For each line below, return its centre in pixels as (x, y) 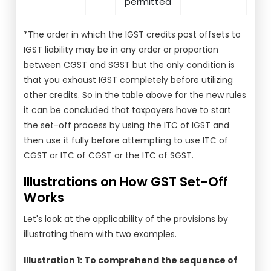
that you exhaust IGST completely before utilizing (129, 80)
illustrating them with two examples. (100, 234)
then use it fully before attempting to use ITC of (126, 140)
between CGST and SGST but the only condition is (129, 65)
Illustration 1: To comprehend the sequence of (131, 260)
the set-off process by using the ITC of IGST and (127, 125)
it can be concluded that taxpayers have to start (128, 110)
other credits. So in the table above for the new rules (135, 95)
